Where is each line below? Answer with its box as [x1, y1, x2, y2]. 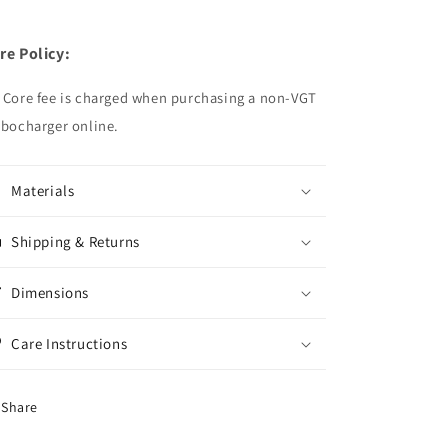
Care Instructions [11, 334, 128, 353]
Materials [11, 181, 75, 200]
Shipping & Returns [11, 232, 140, 251]
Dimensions [11, 283, 89, 302]
